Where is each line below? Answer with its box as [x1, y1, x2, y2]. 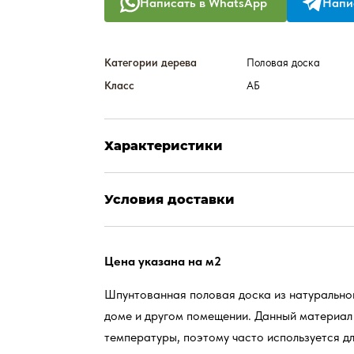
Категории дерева [104, 56, 197, 70]
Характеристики [104, 138, 223, 154]
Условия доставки [104, 192, 235, 208]
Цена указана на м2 [104, 254, 221, 269]
